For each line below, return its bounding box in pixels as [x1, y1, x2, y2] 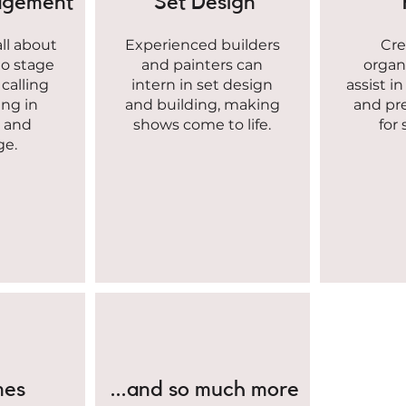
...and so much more [110, 379, 299, 401]
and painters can [141, 56, 263, 74]
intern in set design [131, 76, 273, 94]
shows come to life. [133, 116, 271, 134]
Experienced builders [124, 36, 280, 54]
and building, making [124, 96, 280, 114]
